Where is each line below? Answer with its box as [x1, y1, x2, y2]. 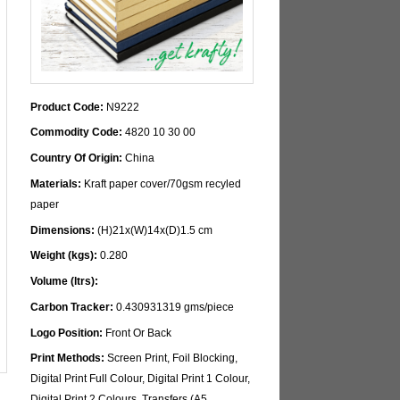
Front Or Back [103, 327, 172, 338]
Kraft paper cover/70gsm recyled [81, 178, 242, 189]
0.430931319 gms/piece [113, 301, 235, 312]
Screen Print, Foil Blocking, [104, 353, 238, 364]
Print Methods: [30, 353, 105, 364]
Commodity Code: [30, 127, 123, 138]
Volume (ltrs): [30, 276, 99, 287]
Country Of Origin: [30, 153, 123, 164]
